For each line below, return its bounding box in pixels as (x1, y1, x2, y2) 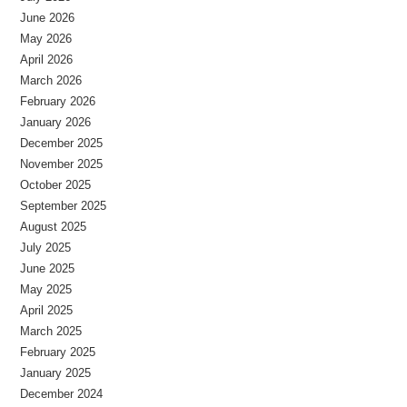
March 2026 (20, 73, 83, 87)
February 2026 (20, 94, 96, 108)
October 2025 (20, 177, 92, 192)
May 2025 (20, 282, 73, 296)
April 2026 (20, 52, 74, 66)
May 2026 (20, 31, 73, 45)
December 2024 (20, 386, 104, 401)
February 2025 (20, 344, 96, 359)
